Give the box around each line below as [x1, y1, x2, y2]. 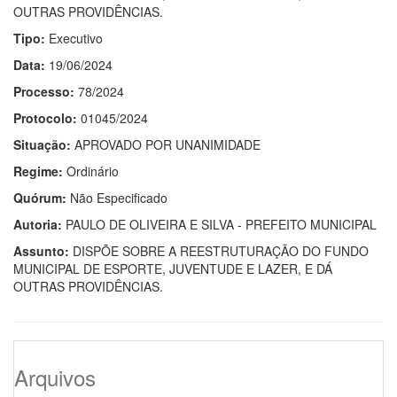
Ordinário [63, 162, 119, 181]
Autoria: [13, 215, 62, 234]
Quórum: [13, 189, 66, 207]
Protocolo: [13, 109, 77, 128]
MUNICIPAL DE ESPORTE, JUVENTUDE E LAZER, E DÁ [13, 260, 332, 278]
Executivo [45, 29, 103, 48]
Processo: [13, 82, 74, 101]
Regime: [13, 162, 63, 181]
